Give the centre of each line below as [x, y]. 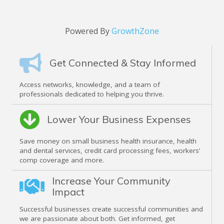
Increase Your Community [111, 180]
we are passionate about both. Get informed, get [97, 218]
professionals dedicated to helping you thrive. [92, 94]
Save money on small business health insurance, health [108, 141]
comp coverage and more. [62, 160]
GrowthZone [135, 31]
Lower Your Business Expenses [119, 119]
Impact [68, 191]
